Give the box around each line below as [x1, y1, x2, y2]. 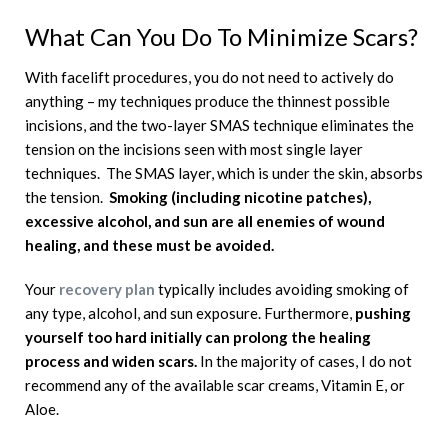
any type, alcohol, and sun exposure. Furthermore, [25, 303, 355, 322]
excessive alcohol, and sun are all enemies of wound [25, 211, 385, 230]
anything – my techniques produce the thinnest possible [25, 91, 390, 110]
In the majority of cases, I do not [197, 351, 412, 370]
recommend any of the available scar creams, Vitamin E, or [25, 375, 405, 394]
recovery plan [56, 279, 155, 298]
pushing [355, 303, 411, 322]
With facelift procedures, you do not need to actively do [25, 67, 394, 86]
